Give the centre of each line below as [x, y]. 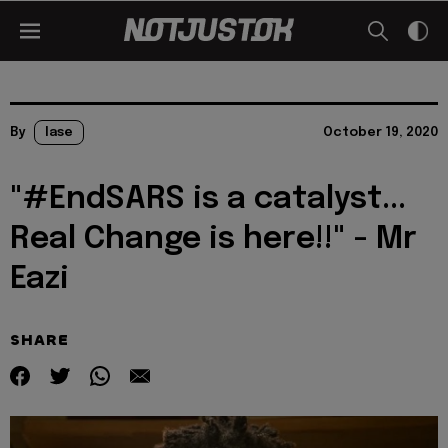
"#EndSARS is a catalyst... [208, 199]
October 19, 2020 [380, 132]
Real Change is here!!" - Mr [213, 239]
